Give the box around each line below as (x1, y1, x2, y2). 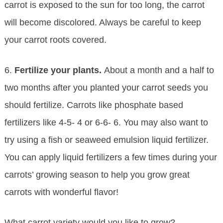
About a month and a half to (104, 65, 214, 76)
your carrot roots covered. (4, 35, 107, 45)
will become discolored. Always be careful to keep (4, 17, 201, 28)
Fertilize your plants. (14, 65, 104, 76)
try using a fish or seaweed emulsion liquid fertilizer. (4, 135, 209, 145)
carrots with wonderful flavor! (4, 187, 118, 198)
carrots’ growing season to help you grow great (4, 170, 190, 180)
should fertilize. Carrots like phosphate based (4, 100, 183, 111)
